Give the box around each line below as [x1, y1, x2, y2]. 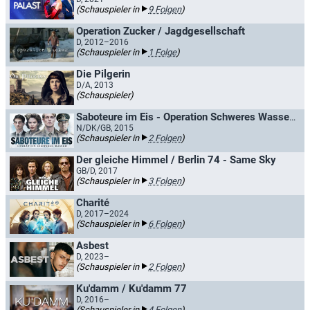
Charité [76, 197, 109, 209]
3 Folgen [148, 176, 181, 186]
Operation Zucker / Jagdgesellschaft [76, 25, 245, 37]
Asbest [76, 239, 109, 252]
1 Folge [148, 47, 176, 57]
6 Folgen [148, 219, 181, 229]
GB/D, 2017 [76, 166, 118, 176]
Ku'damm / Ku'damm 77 [76, 282, 187, 295]
